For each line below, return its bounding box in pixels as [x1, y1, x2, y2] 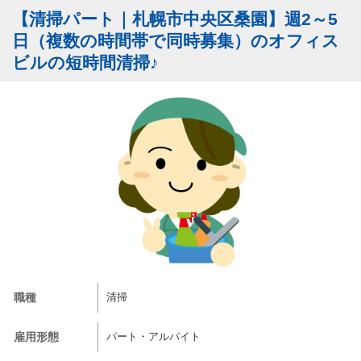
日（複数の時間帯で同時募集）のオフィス [12, 31, 339, 50]
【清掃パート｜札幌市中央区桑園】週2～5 [12, 10, 338, 28]
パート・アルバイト [106, 331, 201, 342]
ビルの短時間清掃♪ [12, 53, 159, 72]
